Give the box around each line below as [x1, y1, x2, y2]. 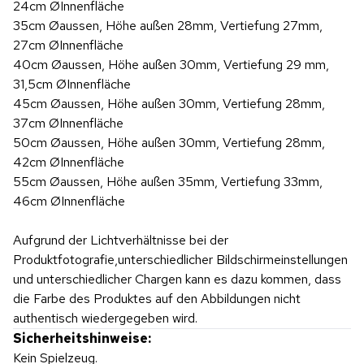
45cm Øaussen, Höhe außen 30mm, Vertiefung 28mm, [13, 95, 325, 112]
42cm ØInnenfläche [13, 154, 124, 171]
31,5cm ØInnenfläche [13, 76, 131, 93]
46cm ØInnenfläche [13, 193, 125, 210]
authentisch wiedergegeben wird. [13, 310, 197, 327]
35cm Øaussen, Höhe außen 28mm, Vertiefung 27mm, [13, 17, 323, 34]
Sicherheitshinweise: [13, 330, 151, 347]
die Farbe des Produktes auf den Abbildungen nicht [13, 290, 301, 307]
